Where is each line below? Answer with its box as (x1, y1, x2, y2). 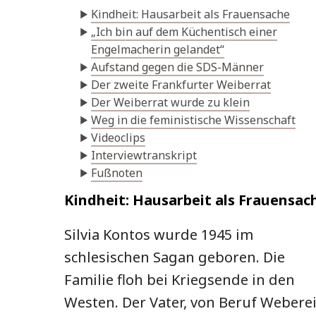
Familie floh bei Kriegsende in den (64, 270, 295, 290)
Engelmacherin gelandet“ (91, 42, 224, 58)
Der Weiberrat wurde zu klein (91, 95, 250, 111)
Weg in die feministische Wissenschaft (91, 112, 296, 128)
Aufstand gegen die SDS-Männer (91, 59, 264, 75)
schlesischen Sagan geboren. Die (64, 248, 285, 267)
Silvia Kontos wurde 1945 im (64, 225, 253, 245)
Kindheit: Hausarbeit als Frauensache (91, 6, 290, 23)
